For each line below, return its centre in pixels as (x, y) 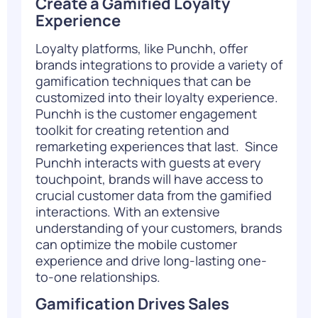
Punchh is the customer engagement (146, 113)
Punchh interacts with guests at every (148, 162)
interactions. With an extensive (128, 211)
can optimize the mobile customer (136, 244)
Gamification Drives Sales (132, 304)
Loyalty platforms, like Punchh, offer (142, 48)
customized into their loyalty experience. (157, 97)
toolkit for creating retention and (132, 130)
